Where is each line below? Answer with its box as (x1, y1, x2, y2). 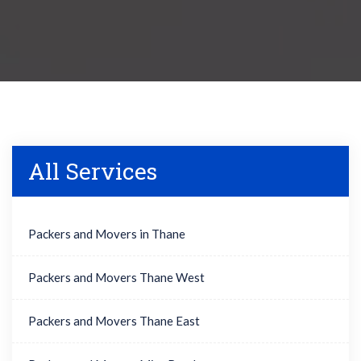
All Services (28, 156, 157, 186)
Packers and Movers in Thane (28, 226, 185, 241)
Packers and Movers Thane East (28, 313, 200, 328)
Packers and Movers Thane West (28, 270, 205, 284)
